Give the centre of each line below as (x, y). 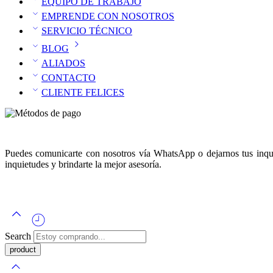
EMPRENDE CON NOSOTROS (108, 16)
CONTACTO (69, 78)
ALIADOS (63, 63)
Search (19, 236)
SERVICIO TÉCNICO (87, 31)
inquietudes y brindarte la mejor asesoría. (83, 164)
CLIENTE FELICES (83, 92)
